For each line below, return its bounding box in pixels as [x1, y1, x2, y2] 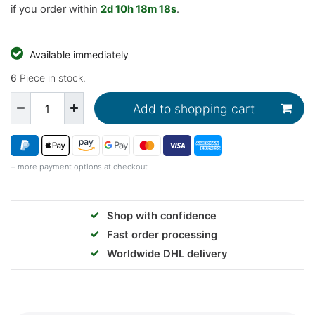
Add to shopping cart [133, 101, 255, 116]
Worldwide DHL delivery [106, 247, 227, 261]
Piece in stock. [17, 72, 86, 84]
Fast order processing [106, 229, 217, 242]
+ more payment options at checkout [11, 162, 148, 172]
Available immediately [30, 49, 129, 61]
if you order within [11, 2, 101, 15]
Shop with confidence [106, 210, 217, 223]
